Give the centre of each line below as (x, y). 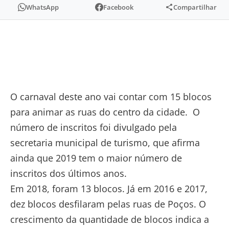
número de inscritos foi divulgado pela (94, 127)
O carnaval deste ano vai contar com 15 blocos (111, 97)
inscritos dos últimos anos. (68, 173)
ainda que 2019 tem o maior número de (96, 158)
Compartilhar (195, 7)
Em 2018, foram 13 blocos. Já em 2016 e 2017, (109, 189)
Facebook (119, 7)
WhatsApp (42, 7)
